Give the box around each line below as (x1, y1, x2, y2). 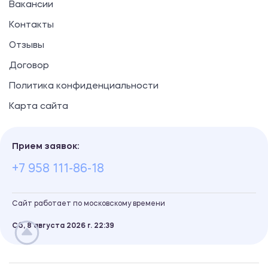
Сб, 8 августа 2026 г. (12, 223, 94, 230)
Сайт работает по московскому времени (12, 200, 165, 208)
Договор (9, 62, 49, 71)
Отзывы (9, 41, 44, 51)
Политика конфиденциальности (9, 82, 159, 92)
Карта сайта (9, 102, 68, 112)
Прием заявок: (12, 142, 79, 152)
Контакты (9, 21, 54, 31)
